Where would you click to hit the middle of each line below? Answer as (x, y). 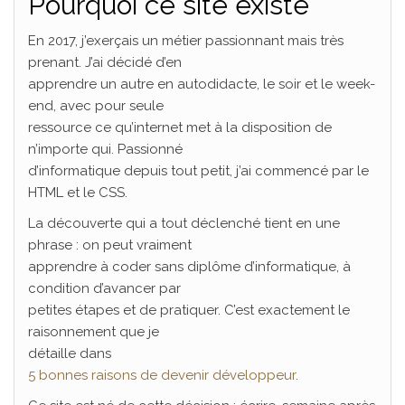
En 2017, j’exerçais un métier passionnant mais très (186, 41)
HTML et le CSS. (78, 193)
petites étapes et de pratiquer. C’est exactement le (189, 310)
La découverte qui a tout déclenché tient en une (184, 223)
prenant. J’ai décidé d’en (105, 62)
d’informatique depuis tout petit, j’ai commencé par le (198, 171)
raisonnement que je (94, 332)
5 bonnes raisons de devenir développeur (162, 375)
